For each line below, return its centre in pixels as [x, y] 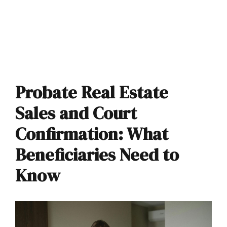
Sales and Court [76, 113]
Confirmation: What [92, 134]
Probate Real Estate [92, 92]
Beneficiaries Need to [97, 155]
